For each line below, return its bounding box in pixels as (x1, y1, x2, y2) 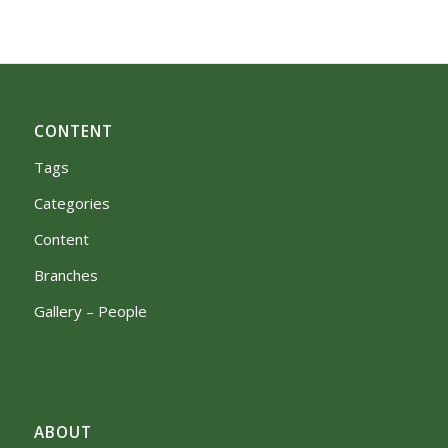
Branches (33, 265, 98, 286)
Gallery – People (33, 301, 147, 322)
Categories (33, 193, 110, 214)
